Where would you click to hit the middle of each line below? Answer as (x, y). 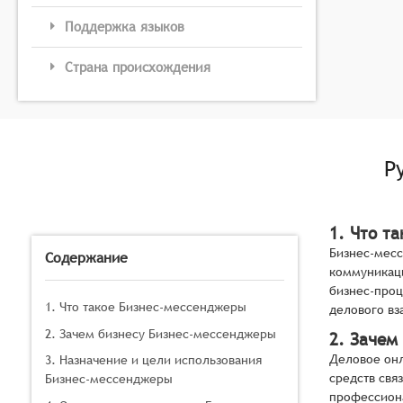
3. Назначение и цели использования (153, 360)
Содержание (86, 258)
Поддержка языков (124, 27)
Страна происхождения (137, 67)
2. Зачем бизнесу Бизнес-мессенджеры (161, 333)
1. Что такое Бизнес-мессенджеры (146, 307)
